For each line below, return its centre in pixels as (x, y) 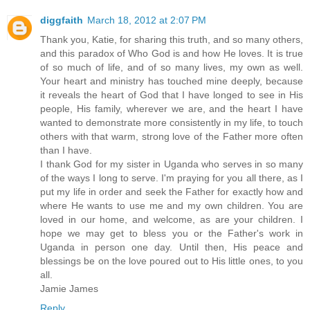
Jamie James (69, 289)
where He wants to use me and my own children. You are (172, 206)
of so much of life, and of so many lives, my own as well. (172, 67)
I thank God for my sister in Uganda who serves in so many (172, 164)
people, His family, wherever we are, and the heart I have (172, 109)
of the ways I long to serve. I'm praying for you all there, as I (172, 178)
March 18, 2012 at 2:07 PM (147, 20)
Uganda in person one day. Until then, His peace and (172, 247)
